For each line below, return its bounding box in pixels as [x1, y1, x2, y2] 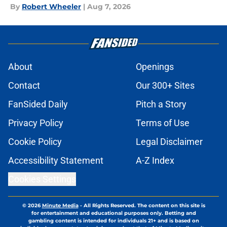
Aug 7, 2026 [87, 2, 131, 12]
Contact [8, 80, 40, 91]
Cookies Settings [8, 174, 76, 185]
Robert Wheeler [22, 2, 81, 12]
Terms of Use [136, 118, 190, 129]
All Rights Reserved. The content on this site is [83, 202, 205, 209]
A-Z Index [136, 155, 174, 166]
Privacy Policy [8, 118, 63, 129]
